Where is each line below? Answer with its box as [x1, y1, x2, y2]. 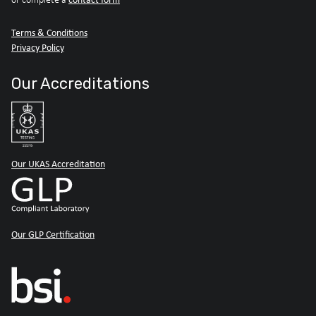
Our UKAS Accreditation [11, 157, 105, 170]
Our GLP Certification [11, 228, 95, 241]
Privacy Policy [11, 41, 64, 54]
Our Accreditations [11, 74, 150, 93]
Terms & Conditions [11, 26, 87, 39]
